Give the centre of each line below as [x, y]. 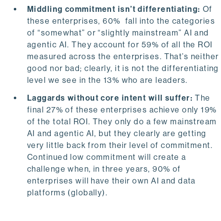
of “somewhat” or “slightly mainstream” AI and [118, 33]
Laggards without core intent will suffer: [111, 98]
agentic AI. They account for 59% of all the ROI [120, 45]
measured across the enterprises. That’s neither [123, 57]
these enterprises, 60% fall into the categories [121, 21]
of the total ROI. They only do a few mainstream [122, 122]
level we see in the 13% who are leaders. [108, 80]
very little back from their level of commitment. [120, 146]
